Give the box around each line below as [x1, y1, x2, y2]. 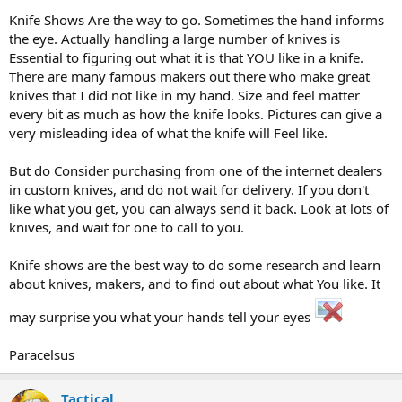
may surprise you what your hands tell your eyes [9, 307, 314, 326]
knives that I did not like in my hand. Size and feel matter [9, 85, 360, 104]
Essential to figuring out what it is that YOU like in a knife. [9, 48, 363, 66]
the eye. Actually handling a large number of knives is [9, 29, 340, 48]
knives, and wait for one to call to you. [9, 217, 244, 236]
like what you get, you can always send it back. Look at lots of [9, 198, 389, 217]
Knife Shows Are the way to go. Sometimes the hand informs [9, 10, 384, 29]
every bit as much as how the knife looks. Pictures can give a [9, 104, 382, 123]
